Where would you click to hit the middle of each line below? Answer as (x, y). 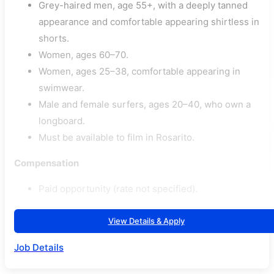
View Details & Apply (146, 221)
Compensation (46, 163)
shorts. (54, 39)
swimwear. (61, 88)
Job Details (39, 248)
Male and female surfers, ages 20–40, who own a (145, 105)
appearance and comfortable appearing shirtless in (149, 22)
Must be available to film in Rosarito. (117, 138)
